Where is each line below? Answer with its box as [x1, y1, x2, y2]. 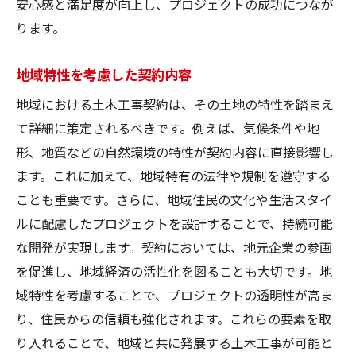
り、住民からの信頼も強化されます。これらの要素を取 [16, 308, 331, 328]
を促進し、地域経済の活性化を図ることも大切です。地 [16, 261, 332, 281]
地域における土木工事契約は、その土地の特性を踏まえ [16, 94, 334, 114]
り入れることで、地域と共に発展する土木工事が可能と [16, 332, 333, 352]
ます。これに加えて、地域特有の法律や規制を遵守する [16, 165, 331, 185]
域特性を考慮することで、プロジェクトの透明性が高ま [16, 284, 333, 304]
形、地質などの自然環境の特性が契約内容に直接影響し [16, 141, 334, 161]
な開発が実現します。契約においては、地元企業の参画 [16, 237, 332, 257]
